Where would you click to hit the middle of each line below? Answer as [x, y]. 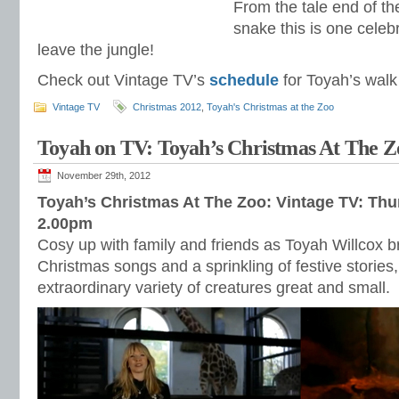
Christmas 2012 [167, 107]
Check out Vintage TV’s [123, 80]
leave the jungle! [96, 50]
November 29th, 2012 [104, 175]
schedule [244, 80]
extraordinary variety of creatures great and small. [214, 288]
